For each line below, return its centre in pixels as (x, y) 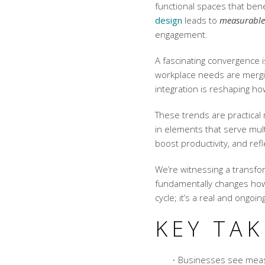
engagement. (181, 34)
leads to (201, 20)
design (169, 20)
